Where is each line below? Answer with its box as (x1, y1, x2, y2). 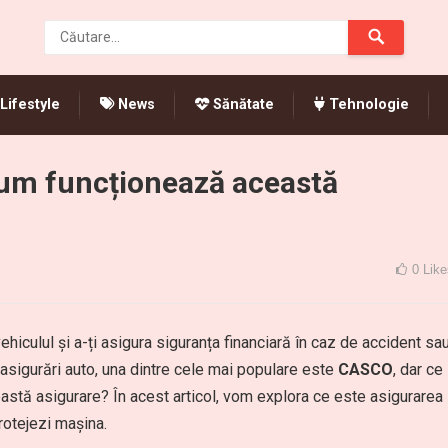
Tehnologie (325, 96, 409, 113)
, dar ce (393, 360, 443, 379)
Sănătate (209, 96, 274, 113)
